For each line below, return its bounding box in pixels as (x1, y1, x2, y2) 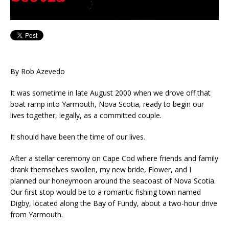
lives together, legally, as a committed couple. (10, 110, 162, 120)
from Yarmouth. (10, 209, 63, 219)
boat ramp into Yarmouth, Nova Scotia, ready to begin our (10, 99, 204, 109)
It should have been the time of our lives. (10, 131, 145, 142)
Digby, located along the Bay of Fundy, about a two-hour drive (10, 198, 217, 208)
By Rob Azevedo (10, 66, 65, 76)
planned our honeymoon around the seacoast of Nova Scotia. (10, 175, 216, 186)
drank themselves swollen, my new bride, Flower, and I (10, 164, 191, 174)
